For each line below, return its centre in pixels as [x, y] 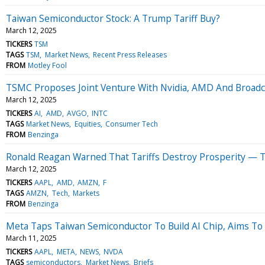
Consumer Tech [131, 124]
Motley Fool [48, 65]
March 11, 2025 [31, 238]
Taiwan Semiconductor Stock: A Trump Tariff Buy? [113, 18]
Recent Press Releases [130, 54]
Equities [87, 124]
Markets [86, 193]
